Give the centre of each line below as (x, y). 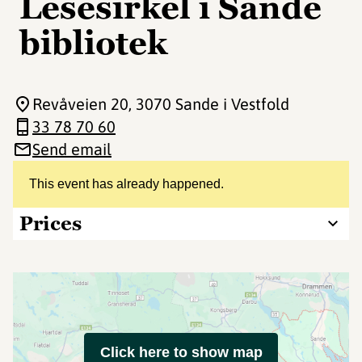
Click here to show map (181, 352)
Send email (72, 149)
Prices (51, 223)
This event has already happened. (126, 184)
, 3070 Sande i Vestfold (209, 104)
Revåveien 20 (80, 104)
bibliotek (93, 43)
